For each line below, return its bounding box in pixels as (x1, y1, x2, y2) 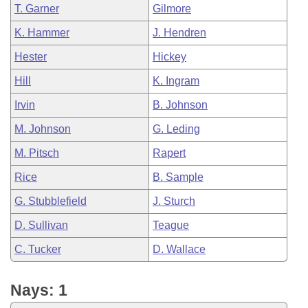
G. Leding (153, 123, 200, 135)
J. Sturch (153, 195, 195, 207)
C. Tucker (14, 243, 61, 255)
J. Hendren (153, 27, 206, 38)
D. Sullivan (14, 219, 68, 231)
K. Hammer (14, 27, 69, 38)
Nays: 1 (10, 281, 67, 299)
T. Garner (14, 3, 59, 14)
